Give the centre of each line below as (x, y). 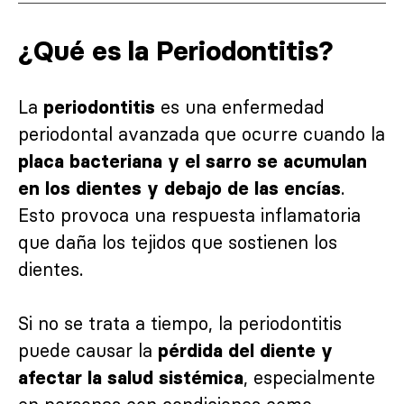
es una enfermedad (240, 106)
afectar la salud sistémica (131, 377)
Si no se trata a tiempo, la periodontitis (180, 323)
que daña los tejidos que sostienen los (178, 242)
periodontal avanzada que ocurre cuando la (202, 133)
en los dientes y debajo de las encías (179, 188)
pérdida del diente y (245, 350)
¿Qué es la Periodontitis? (176, 50)
